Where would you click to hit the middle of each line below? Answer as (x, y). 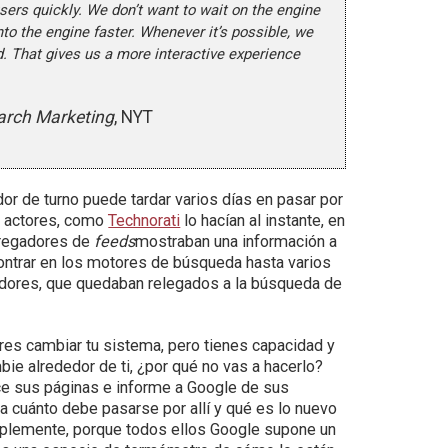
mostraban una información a (236, 241)
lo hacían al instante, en (263, 220)
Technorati (144, 220)
